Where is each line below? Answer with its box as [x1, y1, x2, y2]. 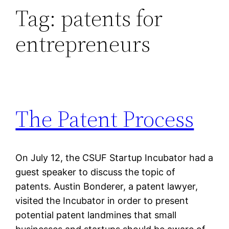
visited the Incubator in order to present [15, 195, 189, 207]
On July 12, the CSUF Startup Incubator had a [15, 152, 214, 164]
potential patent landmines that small [15, 210, 177, 221]
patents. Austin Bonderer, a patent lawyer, [15, 181, 198, 192]
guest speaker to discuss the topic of [15, 167, 176, 178]
